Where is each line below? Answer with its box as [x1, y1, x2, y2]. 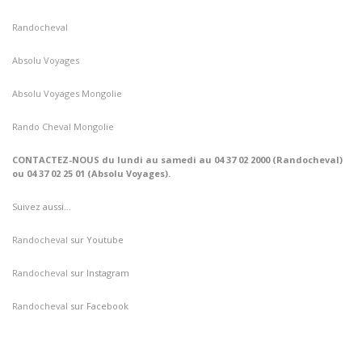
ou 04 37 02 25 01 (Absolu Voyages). [12, 166, 170, 179]
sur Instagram [70, 266, 129, 279]
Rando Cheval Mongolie [12, 120, 114, 133]
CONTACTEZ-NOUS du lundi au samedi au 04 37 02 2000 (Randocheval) [12, 153, 343, 166]
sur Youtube [70, 233, 124, 246]
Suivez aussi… [12, 200, 71, 213]
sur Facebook [70, 299, 128, 312]
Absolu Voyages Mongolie [12, 86, 122, 99]
